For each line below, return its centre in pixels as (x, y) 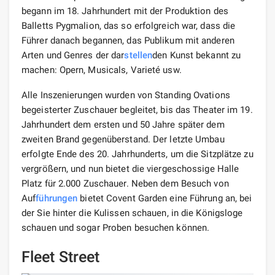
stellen (138, 55)
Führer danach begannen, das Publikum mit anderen (128, 40)
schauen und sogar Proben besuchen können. (116, 227)
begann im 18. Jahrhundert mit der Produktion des (125, 11)
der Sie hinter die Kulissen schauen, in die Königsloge (132, 213)
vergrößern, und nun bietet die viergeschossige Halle (130, 168)
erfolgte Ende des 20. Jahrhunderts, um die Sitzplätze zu (137, 154)
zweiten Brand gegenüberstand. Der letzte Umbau (123, 139)
